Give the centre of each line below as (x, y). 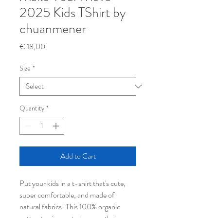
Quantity (32, 108)
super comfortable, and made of (67, 195)
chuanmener (53, 29)
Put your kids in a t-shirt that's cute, (73, 183)
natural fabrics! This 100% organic (70, 207)
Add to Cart (78, 156)
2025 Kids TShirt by (73, 13)
